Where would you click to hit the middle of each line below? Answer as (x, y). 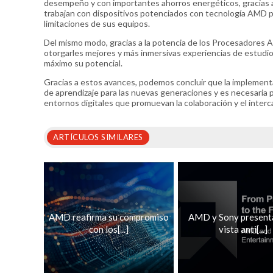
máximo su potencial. (83, 63)
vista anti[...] (243, 229)
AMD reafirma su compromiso (109, 217)
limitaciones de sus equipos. (97, 23)
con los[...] (109, 229)
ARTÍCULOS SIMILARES (98, 137)
